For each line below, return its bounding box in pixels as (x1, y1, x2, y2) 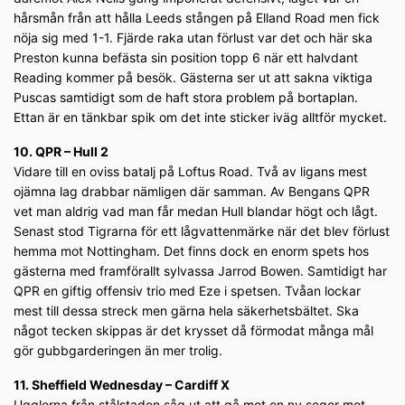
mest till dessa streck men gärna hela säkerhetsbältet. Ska (14, 303, 359, 319)
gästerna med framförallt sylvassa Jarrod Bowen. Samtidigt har (14, 263, 387, 279)
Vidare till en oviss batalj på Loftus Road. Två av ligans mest (14, 164, 367, 180)
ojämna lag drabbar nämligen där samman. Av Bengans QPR (14, 184, 370, 200)
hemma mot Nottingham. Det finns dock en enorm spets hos (14, 243, 369, 259)
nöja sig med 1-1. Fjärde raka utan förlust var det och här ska (14, 30, 372, 46)
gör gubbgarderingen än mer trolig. (14, 343, 222, 359)
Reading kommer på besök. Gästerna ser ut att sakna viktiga (14, 70, 372, 86)
